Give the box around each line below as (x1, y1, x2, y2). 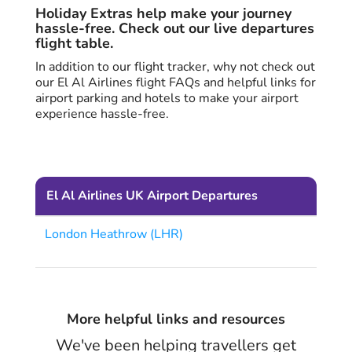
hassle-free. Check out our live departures (35, 19, 314, 38)
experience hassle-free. (35, 105, 169, 123)
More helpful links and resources (67, 309, 285, 328)
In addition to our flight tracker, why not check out (35, 58, 315, 76)
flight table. (35, 34, 113, 53)
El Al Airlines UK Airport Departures (46, 187, 258, 205)
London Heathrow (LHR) (45, 225, 183, 244)
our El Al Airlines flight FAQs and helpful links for (35, 74, 316, 92)
